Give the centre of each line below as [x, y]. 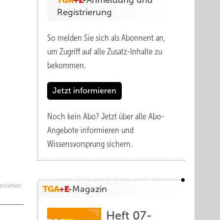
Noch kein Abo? [74, 116]
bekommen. [66, 65]
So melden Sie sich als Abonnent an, [106, 38]
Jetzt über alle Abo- [133, 116]
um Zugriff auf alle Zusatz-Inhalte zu [105, 52]
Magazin [90, 189]
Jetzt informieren [84, 91]
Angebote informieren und [90, 130]
